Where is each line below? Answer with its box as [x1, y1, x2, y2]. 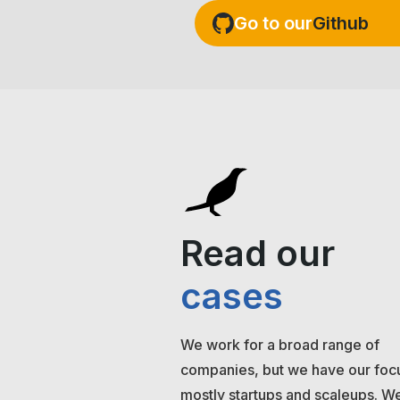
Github [312, 12, 369, 35]
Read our [180, 231, 335, 276]
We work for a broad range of [180, 336, 379, 354]
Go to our [234, 12, 312, 35]
